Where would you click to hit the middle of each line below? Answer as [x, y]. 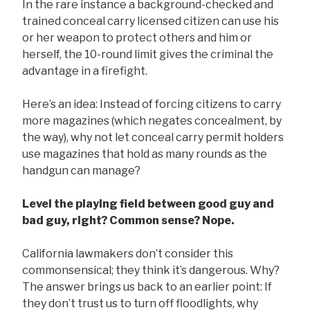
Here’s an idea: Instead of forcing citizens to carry [152, 104]
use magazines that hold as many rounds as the [145, 154]
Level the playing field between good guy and [148, 204]
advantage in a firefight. [85, 71]
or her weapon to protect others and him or [137, 38]
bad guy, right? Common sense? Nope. [128, 221]
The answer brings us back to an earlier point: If [147, 287]
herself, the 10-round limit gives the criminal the [148, 55]
